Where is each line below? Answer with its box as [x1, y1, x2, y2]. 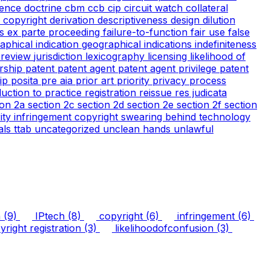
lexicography [85, 50, 148, 62]
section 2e [127, 98, 177, 111]
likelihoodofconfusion [112, 222, 217, 235]
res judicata [175, 86, 227, 99]
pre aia [41, 74, 76, 87]
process [189, 74, 226, 87]
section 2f [177, 98, 224, 111]
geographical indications [82, 38, 195, 50]
